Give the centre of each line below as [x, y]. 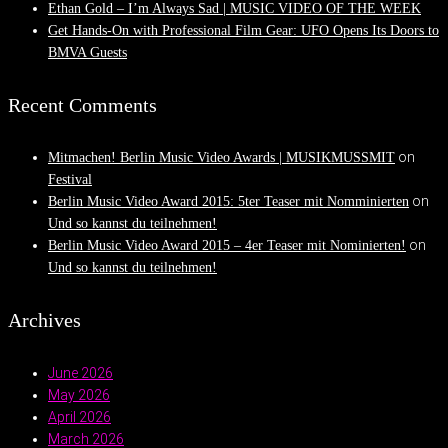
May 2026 [79, 394]
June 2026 [80, 372]
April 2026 [79, 416]
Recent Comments [82, 104]
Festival [70, 180]
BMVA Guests [87, 53]
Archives [44, 320]
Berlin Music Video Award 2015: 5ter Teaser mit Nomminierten [228, 202]
